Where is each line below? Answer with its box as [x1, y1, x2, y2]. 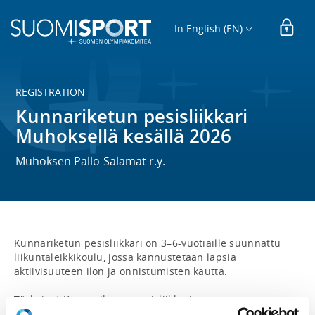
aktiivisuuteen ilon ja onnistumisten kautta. [14, 264, 228, 278]
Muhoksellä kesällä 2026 [15, 123, 232, 148]
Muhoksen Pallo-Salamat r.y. [15, 153, 166, 169]
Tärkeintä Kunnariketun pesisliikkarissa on [14, 292, 224, 306]
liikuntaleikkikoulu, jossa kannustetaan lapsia [14, 250, 236, 264]
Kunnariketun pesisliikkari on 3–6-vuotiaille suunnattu [14, 236, 281, 250]
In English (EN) [174, 21, 243, 35]
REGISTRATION [15, 85, 86, 98]
